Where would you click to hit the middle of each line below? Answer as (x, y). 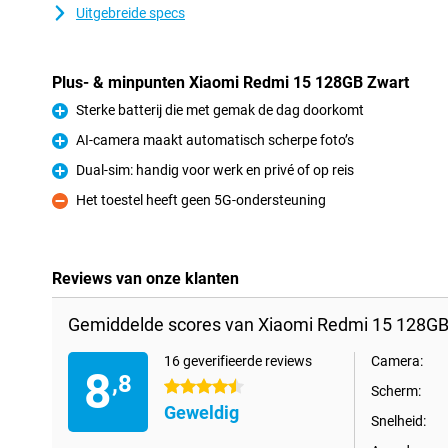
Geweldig (201, 412)
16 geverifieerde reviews (238, 361)
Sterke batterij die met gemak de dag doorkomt (220, 110)
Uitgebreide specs (130, 13)
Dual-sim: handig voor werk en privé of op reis (215, 170)
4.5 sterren (197, 387)
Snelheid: (398, 421)
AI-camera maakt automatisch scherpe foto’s (215, 140)
